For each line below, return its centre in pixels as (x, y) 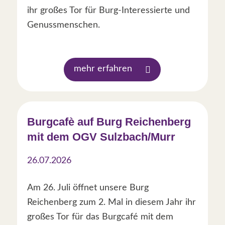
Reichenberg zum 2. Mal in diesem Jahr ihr (111, 202)
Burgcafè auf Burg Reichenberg (109, 122)
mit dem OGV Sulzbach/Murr (101, 137)
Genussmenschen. (63, 25)
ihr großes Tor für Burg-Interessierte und (108, 10)
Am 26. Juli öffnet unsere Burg (88, 188)
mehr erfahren (103, 69)
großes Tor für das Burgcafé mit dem (100, 217)
